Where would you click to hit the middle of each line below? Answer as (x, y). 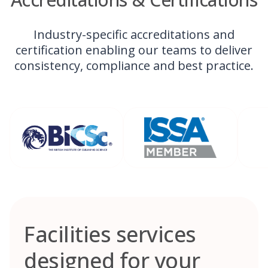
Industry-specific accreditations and (134, 34)
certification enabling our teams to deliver (134, 50)
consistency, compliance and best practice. (134, 65)
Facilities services (110, 234)
